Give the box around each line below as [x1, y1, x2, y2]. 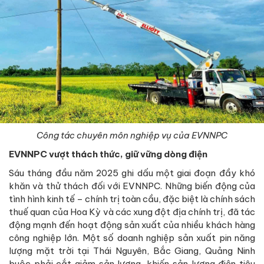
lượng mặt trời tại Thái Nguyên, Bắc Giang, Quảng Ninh [9, 245, 255, 256]
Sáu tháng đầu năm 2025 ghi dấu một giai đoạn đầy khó [9, 167, 255, 179]
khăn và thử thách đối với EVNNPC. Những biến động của [9, 180, 255, 192]
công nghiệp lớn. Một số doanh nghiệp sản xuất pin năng [9, 232, 255, 243]
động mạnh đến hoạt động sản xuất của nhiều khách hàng [9, 219, 255, 230]
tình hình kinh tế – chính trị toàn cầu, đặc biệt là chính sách [9, 193, 255, 204]
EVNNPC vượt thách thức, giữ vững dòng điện [9, 148, 207, 160]
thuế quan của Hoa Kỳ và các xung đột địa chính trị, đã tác [9, 206, 255, 217]
